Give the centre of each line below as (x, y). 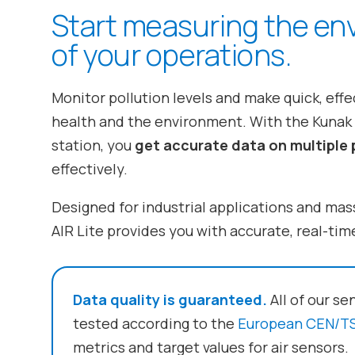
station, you (93, 145)
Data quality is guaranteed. (170, 299)
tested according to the (155, 323)
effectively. (89, 169)
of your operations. (171, 55)
